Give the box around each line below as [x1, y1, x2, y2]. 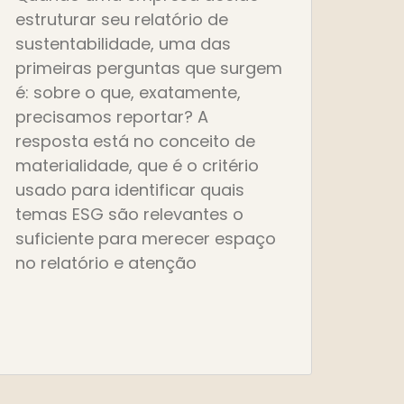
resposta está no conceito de [15, 130, 255, 153]
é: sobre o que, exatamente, [15, 81, 241, 105]
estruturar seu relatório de [15, 8, 228, 32]
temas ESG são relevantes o [15, 203, 243, 226]
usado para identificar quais [15, 179, 244, 202]
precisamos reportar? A [15, 106, 208, 129]
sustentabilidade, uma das [15, 32, 231, 56]
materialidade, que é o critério [15, 154, 259, 178]
